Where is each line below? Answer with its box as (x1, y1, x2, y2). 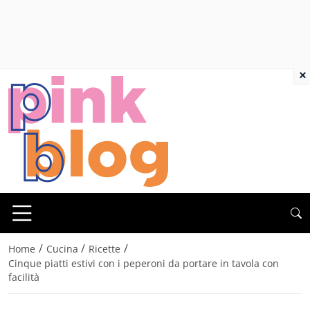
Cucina (46, 242, 78, 256)
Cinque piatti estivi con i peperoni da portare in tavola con (8, 257, 279, 271)
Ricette (89, 242, 121, 256)
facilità (8, 271, 39, 284)
